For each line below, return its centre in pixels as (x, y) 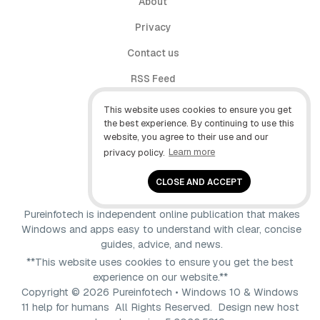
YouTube (153, 181)
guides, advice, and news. (161, 244)
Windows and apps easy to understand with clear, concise (161, 229)
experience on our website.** (160, 277)
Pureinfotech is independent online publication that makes (161, 214)
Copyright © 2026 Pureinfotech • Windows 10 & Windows (160, 292)
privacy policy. (135, 152)
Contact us (153, 52)
